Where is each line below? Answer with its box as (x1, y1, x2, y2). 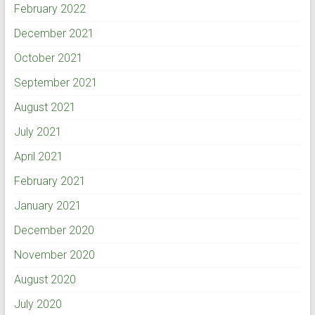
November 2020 (13, 247, 95, 262)
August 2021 (13, 100, 76, 114)
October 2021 (13, 51, 83, 65)
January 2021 (13, 198, 82, 212)
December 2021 (13, 26, 94, 40)
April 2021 (13, 149, 63, 163)
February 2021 (13, 174, 86, 188)
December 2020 (13, 223, 94, 237)
